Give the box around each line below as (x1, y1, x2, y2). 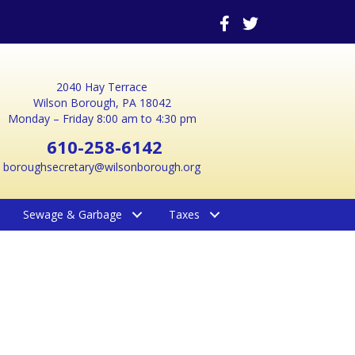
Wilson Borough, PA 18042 (32, 95, 171, 110)
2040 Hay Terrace (56, 79, 148, 94)
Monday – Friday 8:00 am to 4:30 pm (7, 111, 197, 126)
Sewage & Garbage (22, 207, 122, 222)
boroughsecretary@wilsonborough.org (3, 159, 201, 174)
